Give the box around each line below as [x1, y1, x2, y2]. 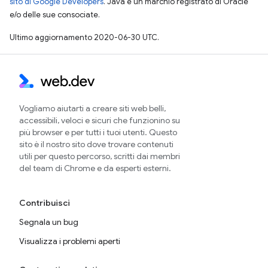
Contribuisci [19, 197, 70, 208]
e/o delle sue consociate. [10, 10, 100, 20]
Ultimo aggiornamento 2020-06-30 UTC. [10, 32, 159, 42]
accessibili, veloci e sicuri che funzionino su [19, 115, 180, 126]
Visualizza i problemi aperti [19, 236, 120, 246]
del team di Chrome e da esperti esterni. [19, 163, 171, 173]
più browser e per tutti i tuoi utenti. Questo [19, 127, 177, 138]
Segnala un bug [19, 217, 78, 227]
